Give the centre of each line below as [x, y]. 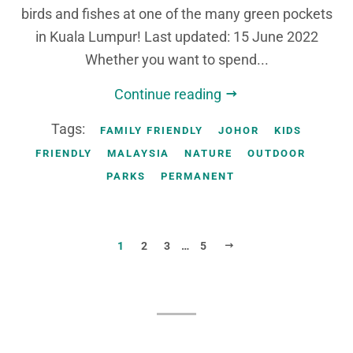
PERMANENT [198, 176]
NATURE [209, 153]
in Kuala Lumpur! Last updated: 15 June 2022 [176, 37]
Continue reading [169, 94]
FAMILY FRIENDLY [151, 130]
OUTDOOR [277, 153]
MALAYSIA [138, 153]
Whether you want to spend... [176, 59]
